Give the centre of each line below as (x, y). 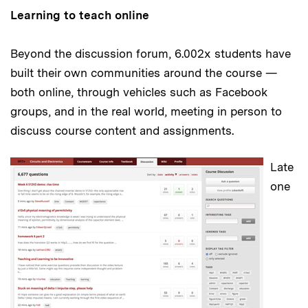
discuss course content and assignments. (122, 131)
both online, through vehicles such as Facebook (139, 92)
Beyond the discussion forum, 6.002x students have (151, 54)
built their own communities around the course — (144, 73)
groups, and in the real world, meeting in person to (146, 112)
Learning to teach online (80, 15)
